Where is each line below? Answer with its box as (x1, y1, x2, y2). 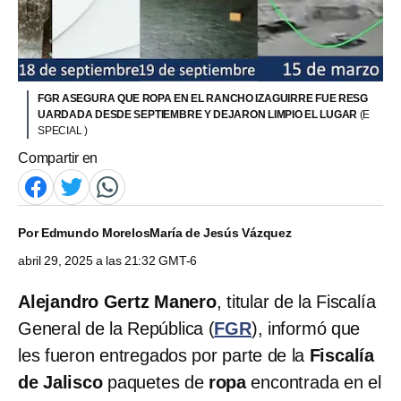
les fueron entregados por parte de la (18, 345, 310, 365)
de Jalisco (18, 371, 108, 392)
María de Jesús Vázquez (149, 225, 292, 240)
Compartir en (18, 149, 98, 166)
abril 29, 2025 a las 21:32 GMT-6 (18, 252, 198, 268)
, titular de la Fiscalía (216, 291, 376, 311)
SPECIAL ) (38, 124, 88, 137)
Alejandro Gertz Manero (18, 291, 217, 311)
